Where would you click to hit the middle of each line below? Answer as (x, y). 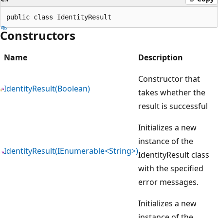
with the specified (171, 168)
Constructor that (169, 79)
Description (161, 57)
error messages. (168, 182)
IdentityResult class (174, 154)
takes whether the (172, 92)
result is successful (173, 106)
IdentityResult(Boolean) (47, 88)
